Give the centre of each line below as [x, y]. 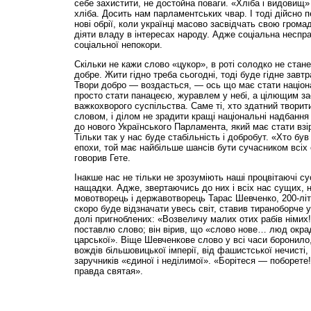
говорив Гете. [102, 158]
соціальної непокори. [118, 45]
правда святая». [108, 271]
